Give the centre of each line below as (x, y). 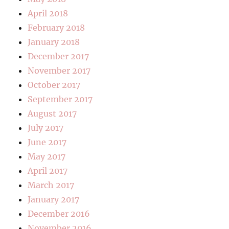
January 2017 (54, 200)
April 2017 (48, 171)
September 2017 (60, 99)
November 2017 (59, 71)
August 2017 (52, 114)
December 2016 (59, 214)
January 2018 (54, 42)
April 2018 (48, 14)
